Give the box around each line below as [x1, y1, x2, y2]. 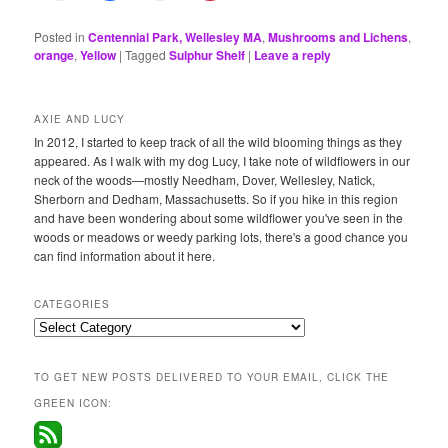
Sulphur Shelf [169, 45, 246, 64]
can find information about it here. [34, 246, 216, 264]
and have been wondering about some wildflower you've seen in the [34, 208, 404, 226]
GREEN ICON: [34, 395, 113, 410]
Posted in [34, 27, 86, 45]
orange [34, 45, 75, 64]
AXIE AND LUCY [34, 111, 126, 126]
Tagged [125, 45, 167, 63]
